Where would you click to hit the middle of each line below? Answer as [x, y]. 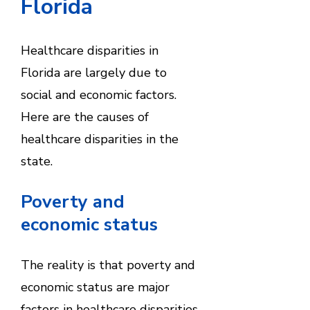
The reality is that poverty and [108, 265]
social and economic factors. [98, 94]
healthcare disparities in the [99, 139]
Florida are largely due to [93, 72]
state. [36, 161]
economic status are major [95, 287]
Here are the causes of [84, 117]
